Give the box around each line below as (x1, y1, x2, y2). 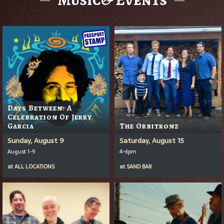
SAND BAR (126, 162, 152, 171)
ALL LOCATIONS (14, 162, 54, 171)
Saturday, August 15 (119, 135, 184, 146)
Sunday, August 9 (7, 135, 64, 146)
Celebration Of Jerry (7, 112, 92, 122)
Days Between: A (7, 103, 72, 113)
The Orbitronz (119, 121, 179, 131)
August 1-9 (7, 147, 35, 156)
